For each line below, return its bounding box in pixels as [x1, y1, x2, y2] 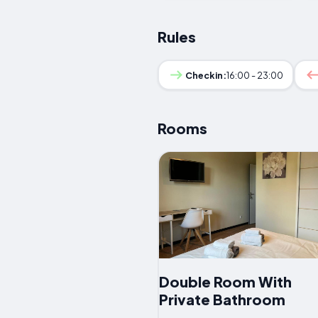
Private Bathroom [158, 290, 285, 309]
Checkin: [185, 69, 227, 81]
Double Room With [158, 273, 292, 291]
